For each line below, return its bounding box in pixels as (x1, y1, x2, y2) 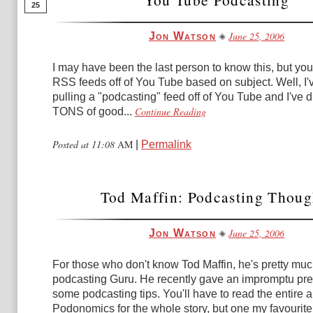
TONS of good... (52, 105, 132, 117)
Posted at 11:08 (52, 138, 117, 151)
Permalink (141, 138, 191, 150)
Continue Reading (135, 105, 206, 118)
